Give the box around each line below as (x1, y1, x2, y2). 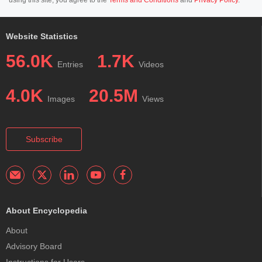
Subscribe (25, 134, 63, 144)
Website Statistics (6, 31, 78, 41)
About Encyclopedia (6, 206, 87, 216)
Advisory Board (6, 242, 62, 251)
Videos (139, 59, 164, 69)
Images (47, 94, 75, 104)
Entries (57, 59, 83, 69)
